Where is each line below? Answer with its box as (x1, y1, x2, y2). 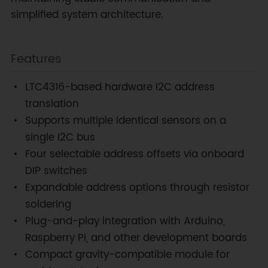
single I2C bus (25, 129, 95, 147)
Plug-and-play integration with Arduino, (25, 213, 225, 230)
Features (10, 49, 62, 70)
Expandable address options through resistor (25, 179, 249, 197)
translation (25, 96, 79, 113)
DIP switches (25, 163, 87, 180)
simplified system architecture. (10, 7, 163, 24)
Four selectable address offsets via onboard (25, 146, 244, 163)
